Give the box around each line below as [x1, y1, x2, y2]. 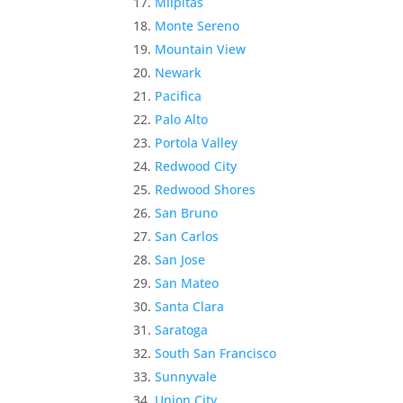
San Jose [155, 250, 206, 268]
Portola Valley [155, 133, 238, 151]
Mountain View [155, 40, 246, 58]
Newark [155, 63, 202, 81]
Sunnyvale [155, 367, 218, 385]
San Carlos [155, 227, 219, 245]
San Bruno [155, 203, 219, 221]
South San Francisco [155, 344, 277, 362]
